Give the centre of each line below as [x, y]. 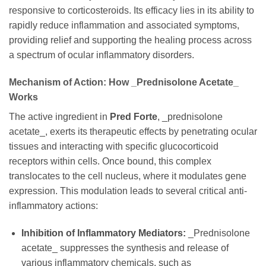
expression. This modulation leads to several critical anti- [128, 191]
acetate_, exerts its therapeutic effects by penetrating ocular [133, 132]
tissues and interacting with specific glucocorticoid [114, 147]
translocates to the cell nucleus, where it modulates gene [128, 176]
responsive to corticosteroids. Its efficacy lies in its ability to [132, 11]
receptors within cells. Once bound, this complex [110, 161]
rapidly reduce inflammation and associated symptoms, [124, 26]
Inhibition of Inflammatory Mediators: [103, 233]
